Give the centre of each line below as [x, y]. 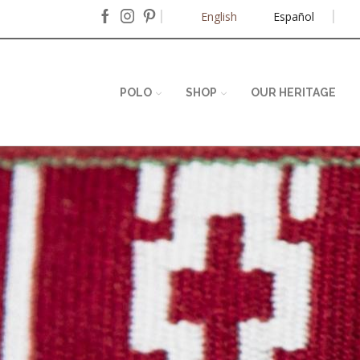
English [219, 17]
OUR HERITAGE [293, 93]
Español [293, 17]
